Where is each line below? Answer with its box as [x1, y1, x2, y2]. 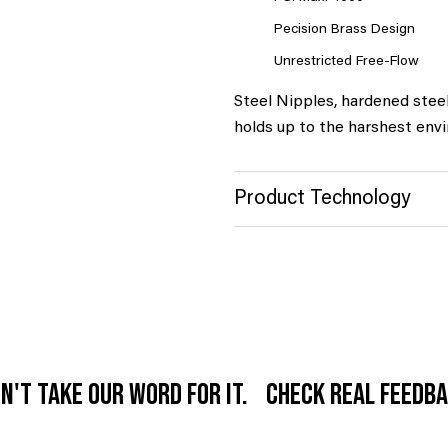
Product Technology [233, 189, 411, 210]
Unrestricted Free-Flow [273, 55, 419, 70]
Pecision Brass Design [273, 23, 415, 38]
